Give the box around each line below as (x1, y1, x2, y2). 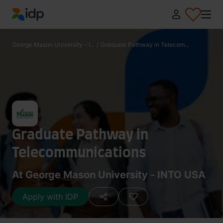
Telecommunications (12, 146, 146, 160)
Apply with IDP (22, 192, 78, 202)
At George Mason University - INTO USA (12, 169, 206, 181)
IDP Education (11, 21, 65, 32)
